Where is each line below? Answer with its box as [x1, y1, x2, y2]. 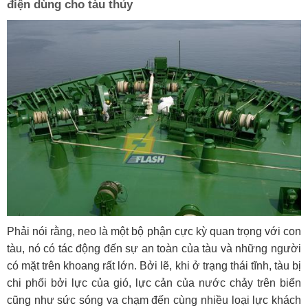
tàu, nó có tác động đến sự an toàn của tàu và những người [7, 242, 301, 254]
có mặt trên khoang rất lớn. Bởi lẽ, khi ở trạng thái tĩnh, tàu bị [7, 259, 301, 272]
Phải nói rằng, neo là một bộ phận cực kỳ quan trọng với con [7, 225, 301, 237]
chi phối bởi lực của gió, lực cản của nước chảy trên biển [7, 276, 301, 289]
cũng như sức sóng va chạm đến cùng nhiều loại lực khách [7, 294, 301, 306]
